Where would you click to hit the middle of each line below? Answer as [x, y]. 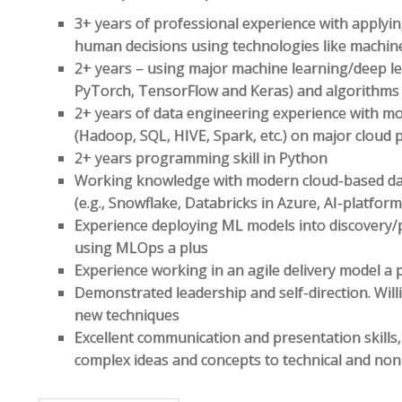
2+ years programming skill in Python [201, 158]
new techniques [127, 315]
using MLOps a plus [142, 248]
